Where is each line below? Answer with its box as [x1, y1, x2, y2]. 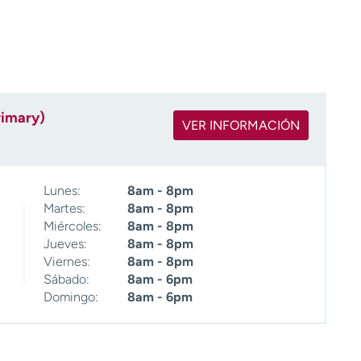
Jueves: [44, 236, 87, 252]
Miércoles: [44, 218, 102, 234]
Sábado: [44, 272, 89, 288]
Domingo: [44, 289, 98, 305]
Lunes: [44, 183, 81, 199]
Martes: [44, 201, 85, 217]
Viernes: [44, 254, 90, 270]
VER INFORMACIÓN [182, 118, 300, 133]
